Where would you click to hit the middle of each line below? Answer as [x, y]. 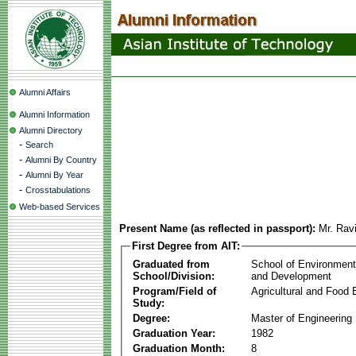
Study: [149, 303]
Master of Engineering [302, 318]
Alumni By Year [54, 175]
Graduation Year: [174, 333]
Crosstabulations [58, 190]
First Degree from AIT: [186, 246]
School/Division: [174, 276]
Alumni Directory [51, 130]
